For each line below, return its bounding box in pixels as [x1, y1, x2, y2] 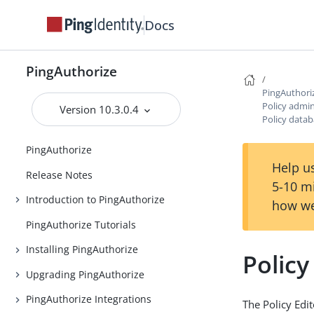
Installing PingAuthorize [26, 243, 139, 257]
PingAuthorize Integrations [26, 292, 152, 306]
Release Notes [26, 168, 93, 182]
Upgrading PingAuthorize [26, 267, 145, 281]
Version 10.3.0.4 [60, 102, 142, 116]
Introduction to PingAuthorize [26, 193, 165, 207]
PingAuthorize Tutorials [26, 217, 137, 231]
